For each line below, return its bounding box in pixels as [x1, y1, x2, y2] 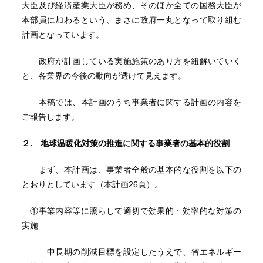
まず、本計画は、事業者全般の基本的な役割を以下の [21, 165, 242, 174]
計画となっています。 [21, 30, 104, 39]
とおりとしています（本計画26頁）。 [21, 180, 163, 189]
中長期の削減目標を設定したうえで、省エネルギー [21, 247, 242, 257]
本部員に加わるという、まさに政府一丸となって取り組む [21, 15, 242, 25]
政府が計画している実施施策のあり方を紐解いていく [21, 56, 242, 66]
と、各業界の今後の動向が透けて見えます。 [21, 71, 186, 80]
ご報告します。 [21, 112, 79, 122]
